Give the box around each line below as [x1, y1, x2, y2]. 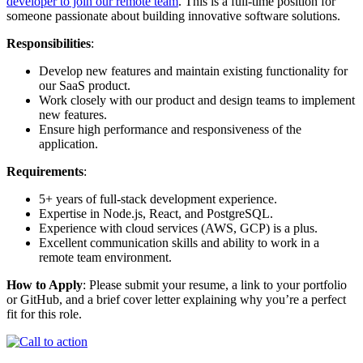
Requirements [6, 164, 83, 179]
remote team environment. [39, 250, 172, 265]
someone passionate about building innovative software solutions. [6, 9, 340, 23]
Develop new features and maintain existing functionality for [39, 64, 348, 79]
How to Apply [6, 278, 83, 293]
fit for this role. [6, 307, 82, 322]
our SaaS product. [39, 79, 130, 93]
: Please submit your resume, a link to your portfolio [83, 278, 347, 293]
